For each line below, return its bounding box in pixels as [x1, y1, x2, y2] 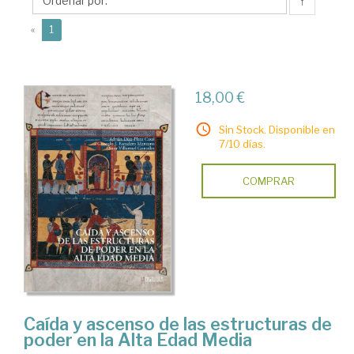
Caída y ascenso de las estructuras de [24, 314, 332, 335]
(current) [53, 23, 93, 35]
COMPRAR [242, 175, 295, 187]
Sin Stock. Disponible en [218, 123, 335, 136]
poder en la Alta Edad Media [24, 330, 252, 351]
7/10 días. [218, 137, 265, 150]
